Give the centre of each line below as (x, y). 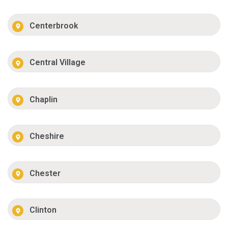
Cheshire (47, 136)
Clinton (43, 210)
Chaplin (44, 99)
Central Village (58, 63)
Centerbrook (54, 25)
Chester (45, 173)
